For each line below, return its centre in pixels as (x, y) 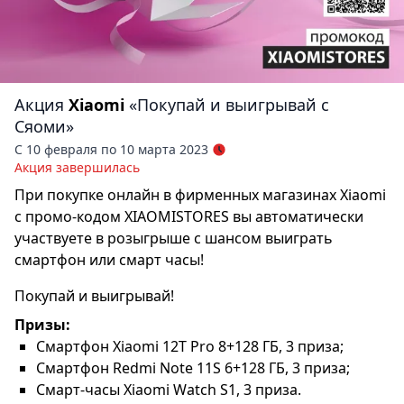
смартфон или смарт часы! (109, 260)
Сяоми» (44, 126)
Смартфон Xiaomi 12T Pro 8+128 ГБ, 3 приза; (190, 346)
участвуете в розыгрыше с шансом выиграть (174, 238)
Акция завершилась (77, 167)
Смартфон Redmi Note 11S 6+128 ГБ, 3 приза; (193, 368)
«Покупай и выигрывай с (229, 105)
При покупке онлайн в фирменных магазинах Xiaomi (200, 195)
